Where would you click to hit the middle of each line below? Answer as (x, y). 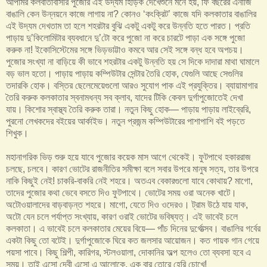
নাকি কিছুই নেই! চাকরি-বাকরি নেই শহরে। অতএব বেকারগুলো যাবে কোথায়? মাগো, (129, 181)
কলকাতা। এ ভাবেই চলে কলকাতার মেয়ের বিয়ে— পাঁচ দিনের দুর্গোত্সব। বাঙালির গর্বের (133, 228)
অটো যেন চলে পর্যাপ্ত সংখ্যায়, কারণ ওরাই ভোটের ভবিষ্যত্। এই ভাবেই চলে (122, 216)
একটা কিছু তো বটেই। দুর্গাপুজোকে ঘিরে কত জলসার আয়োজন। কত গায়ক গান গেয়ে (133, 240)
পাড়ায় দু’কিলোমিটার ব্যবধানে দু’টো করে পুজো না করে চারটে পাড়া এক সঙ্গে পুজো (125, 38)
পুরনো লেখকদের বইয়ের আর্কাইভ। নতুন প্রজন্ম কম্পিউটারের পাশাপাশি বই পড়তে (125, 121)
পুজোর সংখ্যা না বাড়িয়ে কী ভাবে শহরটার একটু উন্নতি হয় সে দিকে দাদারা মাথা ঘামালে (133, 61)
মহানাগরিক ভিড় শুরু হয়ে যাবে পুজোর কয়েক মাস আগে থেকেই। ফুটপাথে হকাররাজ (128, 157)
